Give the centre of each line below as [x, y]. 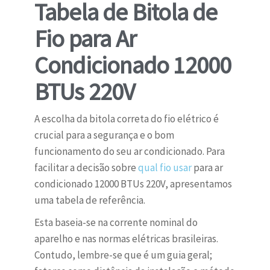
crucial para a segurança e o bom [104, 135]
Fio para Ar [85, 39]
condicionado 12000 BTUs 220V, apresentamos [133, 184]
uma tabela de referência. [89, 200]
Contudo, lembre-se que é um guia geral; [123, 255]
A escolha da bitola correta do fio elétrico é [126, 119]
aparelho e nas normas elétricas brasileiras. [126, 239]
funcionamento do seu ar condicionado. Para [129, 152]
